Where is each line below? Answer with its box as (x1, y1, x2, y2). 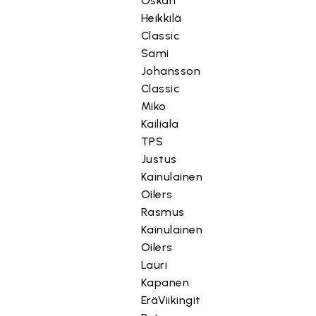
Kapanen (140, 276, 190, 289)
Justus (140, 152, 177, 166)
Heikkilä (140, 11, 182, 25)
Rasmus (140, 205, 185, 219)
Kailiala (140, 117, 179, 130)
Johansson (140, 64, 201, 78)
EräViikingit (140, 293, 201, 307)
